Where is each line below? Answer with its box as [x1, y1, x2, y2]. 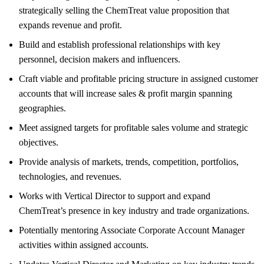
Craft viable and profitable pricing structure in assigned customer [19, 73, 258, 84]
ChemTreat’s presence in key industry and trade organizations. [19, 205, 249, 216]
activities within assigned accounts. [19, 239, 148, 250]
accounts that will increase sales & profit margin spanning [19, 88, 232, 98]
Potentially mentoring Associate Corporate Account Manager [19, 225, 245, 235]
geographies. [19, 103, 66, 113]
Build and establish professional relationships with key [19, 39, 220, 49]
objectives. [19, 137, 58, 147]
